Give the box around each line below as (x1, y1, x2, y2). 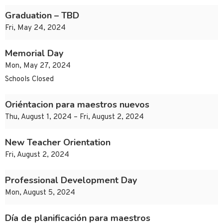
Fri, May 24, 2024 (5, 23, 66, 33)
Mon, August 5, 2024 (5, 188, 75, 198)
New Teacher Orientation (5, 136, 111, 149)
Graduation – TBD (5, 9, 79, 22)
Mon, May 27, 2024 (5, 61, 71, 71)
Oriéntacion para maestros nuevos (5, 99, 149, 111)
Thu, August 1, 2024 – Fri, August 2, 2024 (5, 112, 144, 122)
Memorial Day (5, 47, 63, 60)
